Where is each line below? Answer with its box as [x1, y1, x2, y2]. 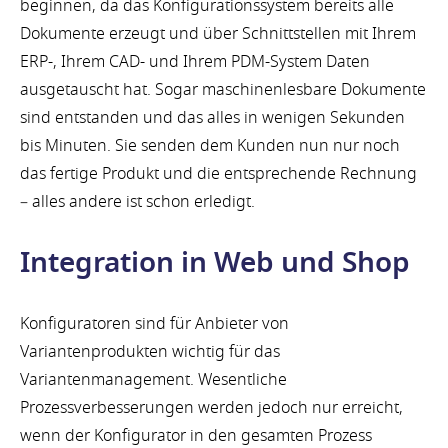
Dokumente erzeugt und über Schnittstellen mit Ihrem [20, 21, 416, 46]
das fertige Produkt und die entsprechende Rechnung [20, 161, 417, 186]
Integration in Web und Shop [20, 242, 410, 284]
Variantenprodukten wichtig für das [20, 339, 280, 364]
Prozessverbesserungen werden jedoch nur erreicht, [20, 395, 403, 420]
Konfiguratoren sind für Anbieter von [20, 311, 289, 336]
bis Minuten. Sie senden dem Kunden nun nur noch [20, 133, 400, 158]
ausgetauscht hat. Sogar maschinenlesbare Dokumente [20, 77, 426, 102]
